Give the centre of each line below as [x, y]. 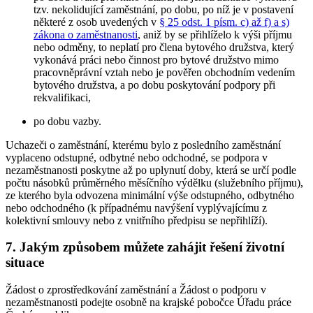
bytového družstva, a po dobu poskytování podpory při [154, 85]
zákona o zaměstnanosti [86, 34]
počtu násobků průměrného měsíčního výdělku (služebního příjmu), [154, 182]
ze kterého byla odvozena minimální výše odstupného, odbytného [150, 195]
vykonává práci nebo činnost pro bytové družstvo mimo [156, 59]
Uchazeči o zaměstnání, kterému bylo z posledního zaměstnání [143, 145]
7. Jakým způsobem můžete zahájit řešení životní [145, 247]
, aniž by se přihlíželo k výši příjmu [215, 34]
